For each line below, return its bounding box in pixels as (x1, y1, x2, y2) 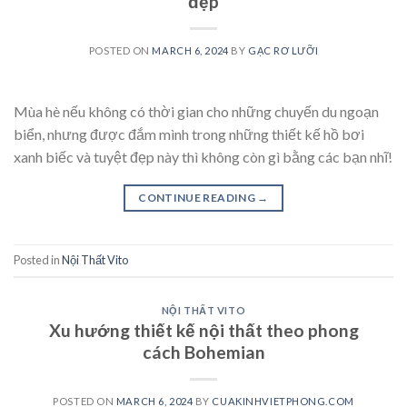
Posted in (14, 253, 62, 268)
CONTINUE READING (138, 190, 258, 204)
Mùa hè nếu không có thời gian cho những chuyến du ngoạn (14, 102, 379, 120)
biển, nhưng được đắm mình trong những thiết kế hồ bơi (14, 124, 364, 143)
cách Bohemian (142, 342, 265, 363)
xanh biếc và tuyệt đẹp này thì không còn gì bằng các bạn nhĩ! (14, 147, 392, 165)
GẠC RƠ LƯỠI (247, 44, 319, 56)
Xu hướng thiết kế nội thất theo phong (48, 320, 359, 342)
